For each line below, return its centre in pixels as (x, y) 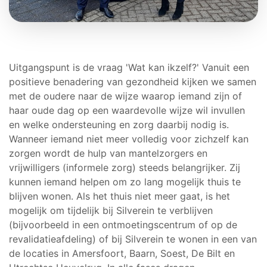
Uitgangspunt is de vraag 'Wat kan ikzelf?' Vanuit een (129, 68)
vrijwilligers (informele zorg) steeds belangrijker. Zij (125, 168)
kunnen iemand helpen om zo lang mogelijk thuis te (125, 182)
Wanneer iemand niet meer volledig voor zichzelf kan (129, 139)
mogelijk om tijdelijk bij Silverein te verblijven (111, 211)
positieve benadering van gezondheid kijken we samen (133, 82)
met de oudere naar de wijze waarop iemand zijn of (125, 96)
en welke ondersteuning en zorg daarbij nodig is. (119, 125)
